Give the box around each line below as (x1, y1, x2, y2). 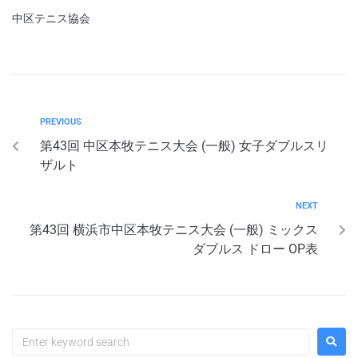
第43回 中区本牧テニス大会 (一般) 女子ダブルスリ (40, 138, 328, 154)
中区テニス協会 (12, 12, 90, 26)
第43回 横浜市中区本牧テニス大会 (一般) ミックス (30, 222, 318, 238)
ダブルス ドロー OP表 (193, 241, 318, 257)
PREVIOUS (40, 117, 82, 128)
